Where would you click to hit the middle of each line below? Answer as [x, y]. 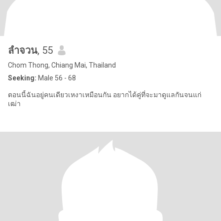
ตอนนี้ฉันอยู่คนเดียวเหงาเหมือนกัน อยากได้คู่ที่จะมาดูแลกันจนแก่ [105, 95]
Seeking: [22, 78]
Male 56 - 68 [56, 78]
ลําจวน [23, 50]
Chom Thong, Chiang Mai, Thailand [62, 65]
